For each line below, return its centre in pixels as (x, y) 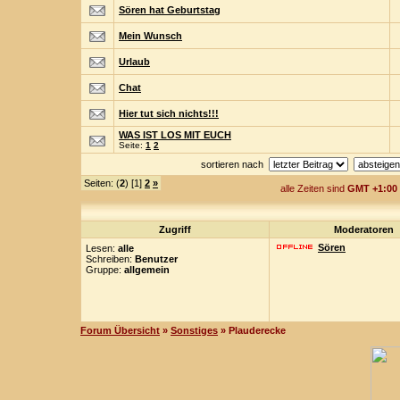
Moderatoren (363, 229)
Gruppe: (105, 270)
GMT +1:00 (372, 188)
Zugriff (175, 229)
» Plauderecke (253, 330)
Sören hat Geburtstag (170, 10)
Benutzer (156, 259)
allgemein (147, 270)
